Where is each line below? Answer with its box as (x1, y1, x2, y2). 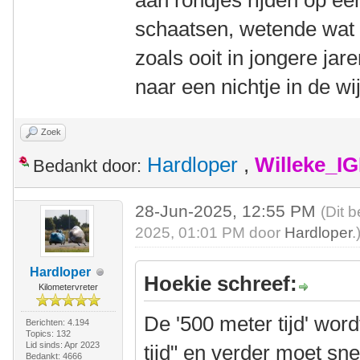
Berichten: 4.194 (25, 317, 89, 327)
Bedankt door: (33, 156, 141, 176)
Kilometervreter (38, 282, 98, 292)
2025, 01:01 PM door (135, 224, 285, 241)
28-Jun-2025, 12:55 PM (135, 202, 321, 220)
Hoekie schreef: (144, 272, 298, 296)
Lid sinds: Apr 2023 (25, 340, 100, 350)
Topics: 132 (25, 329, 71, 338)
